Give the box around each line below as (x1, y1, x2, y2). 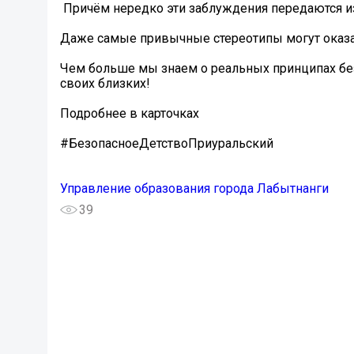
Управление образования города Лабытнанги (60, 181, 329, 197)
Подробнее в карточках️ (60, 106, 199, 122)
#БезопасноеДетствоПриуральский (60, 136, 273, 152)
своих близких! (60, 76, 150, 92)
